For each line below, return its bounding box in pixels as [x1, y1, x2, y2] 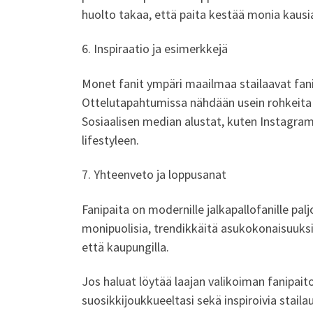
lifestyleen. [82, 131, 139, 148]
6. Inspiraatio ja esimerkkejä [82, 41, 228, 57]
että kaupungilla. [82, 238, 169, 255]
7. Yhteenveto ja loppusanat [82, 166, 226, 183]
